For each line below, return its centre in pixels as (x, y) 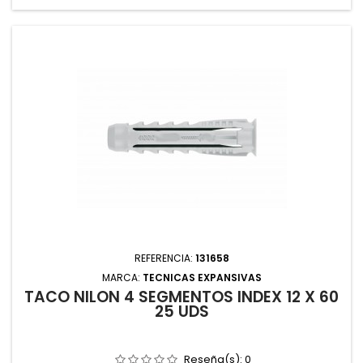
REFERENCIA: (164, 258)
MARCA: (122, 278)
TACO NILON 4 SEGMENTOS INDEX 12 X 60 (181, 297)
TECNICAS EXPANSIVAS (202, 278)
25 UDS (181, 312)
